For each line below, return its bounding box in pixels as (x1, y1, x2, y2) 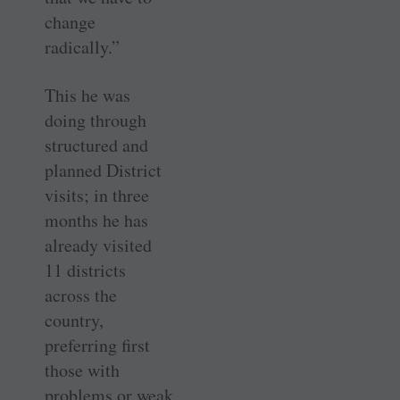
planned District (45, 157, 162, 182)
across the (45, 282, 117, 307)
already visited (45, 232, 152, 257)
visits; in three (45, 182, 149, 207)
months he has (45, 207, 148, 232)
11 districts (45, 257, 126, 282)
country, (45, 307, 104, 332)
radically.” (45, 34, 120, 59)
